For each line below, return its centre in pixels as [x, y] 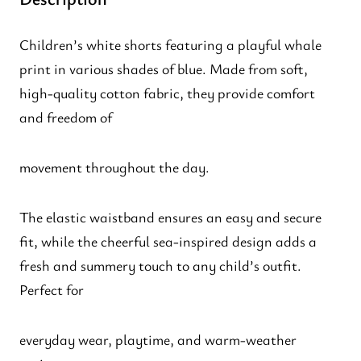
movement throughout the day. [114, 167]
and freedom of [66, 117]
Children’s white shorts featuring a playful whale [170, 45]
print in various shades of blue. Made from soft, [164, 69]
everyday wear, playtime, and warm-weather [158, 340]
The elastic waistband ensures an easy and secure [170, 217]
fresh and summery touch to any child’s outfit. [160, 266]
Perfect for [52, 290]
